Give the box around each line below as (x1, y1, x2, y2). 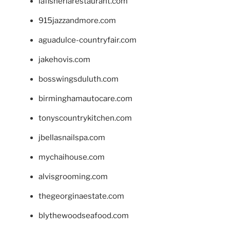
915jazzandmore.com (39, 16, 116, 26)
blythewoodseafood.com (39, 211, 129, 221)
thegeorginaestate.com (39, 191, 124, 201)
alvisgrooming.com (39, 172, 108, 182)
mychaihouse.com (39, 152, 105, 162)
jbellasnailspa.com (39, 133, 105, 143)
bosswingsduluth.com (39, 74, 119, 84)
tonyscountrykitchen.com (39, 113, 132, 123)
